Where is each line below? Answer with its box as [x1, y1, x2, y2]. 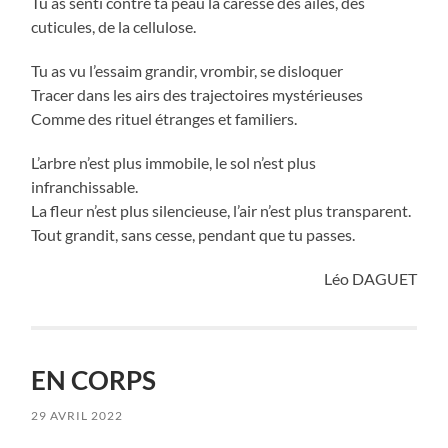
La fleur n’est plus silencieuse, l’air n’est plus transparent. [31, 201, 412, 221]
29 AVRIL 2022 [31, 408, 124, 424]
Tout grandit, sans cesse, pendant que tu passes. [31, 225, 356, 245]
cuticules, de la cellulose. [31, 17, 197, 37]
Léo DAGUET [323, 269, 417, 289]
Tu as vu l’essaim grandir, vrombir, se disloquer [31, 61, 344, 81]
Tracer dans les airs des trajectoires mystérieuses [31, 85, 364, 105]
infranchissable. [31, 177, 139, 197]
